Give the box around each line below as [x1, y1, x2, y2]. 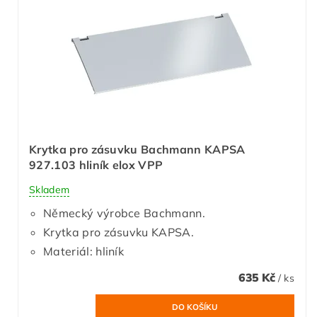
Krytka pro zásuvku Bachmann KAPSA [29, 142, 246, 156]
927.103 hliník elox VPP [29, 157, 163, 172]
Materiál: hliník [43, 243, 125, 258]
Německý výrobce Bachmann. [43, 205, 205, 220]
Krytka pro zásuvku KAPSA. [43, 224, 194, 239]
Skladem [29, 183, 70, 196]
